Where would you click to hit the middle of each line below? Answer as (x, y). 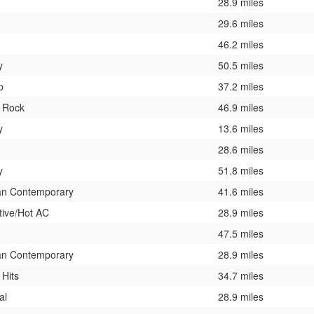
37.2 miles (241, 86)
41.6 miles (241, 191)
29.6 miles (241, 23)
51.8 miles (241, 170)
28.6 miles (241, 149)
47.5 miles (241, 233)
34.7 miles (241, 275)
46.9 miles (241, 107)
